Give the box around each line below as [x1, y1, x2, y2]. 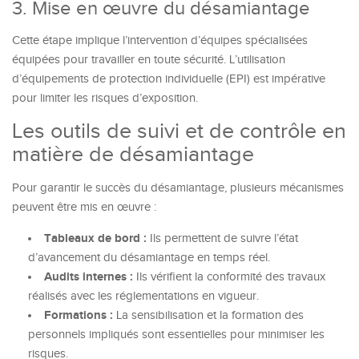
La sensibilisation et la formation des [113, 309, 304, 322]
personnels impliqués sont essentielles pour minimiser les [28, 328, 325, 341]
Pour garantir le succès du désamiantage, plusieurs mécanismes [12, 181, 344, 195]
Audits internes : [44, 269, 133, 284]
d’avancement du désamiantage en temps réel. [28, 251, 270, 264]
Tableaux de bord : [44, 231, 147, 246]
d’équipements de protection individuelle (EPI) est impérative [12, 72, 325, 86]
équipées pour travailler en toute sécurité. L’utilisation [12, 53, 285, 67]
